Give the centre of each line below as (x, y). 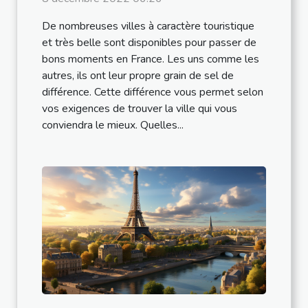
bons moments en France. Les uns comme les (151, 59)
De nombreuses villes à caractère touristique (148, 26)
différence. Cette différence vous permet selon (153, 92)
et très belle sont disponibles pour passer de (149, 42)
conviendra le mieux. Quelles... (113, 125)
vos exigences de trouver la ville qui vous (140, 108)
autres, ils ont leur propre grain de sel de (138, 75)
